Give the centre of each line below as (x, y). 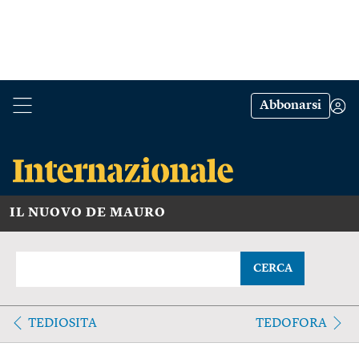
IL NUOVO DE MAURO (88, 213)
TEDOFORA (291, 323)
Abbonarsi (290, 106)
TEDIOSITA (63, 323)
